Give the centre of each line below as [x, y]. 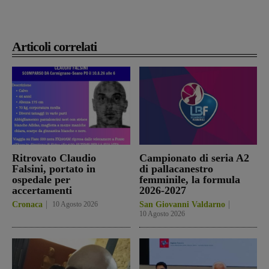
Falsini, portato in [54, 169]
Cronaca [27, 205]
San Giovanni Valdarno [182, 205]
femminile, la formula [189, 180]
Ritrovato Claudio [54, 158]
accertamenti [42, 191]
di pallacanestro [176, 169]
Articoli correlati [54, 47]
